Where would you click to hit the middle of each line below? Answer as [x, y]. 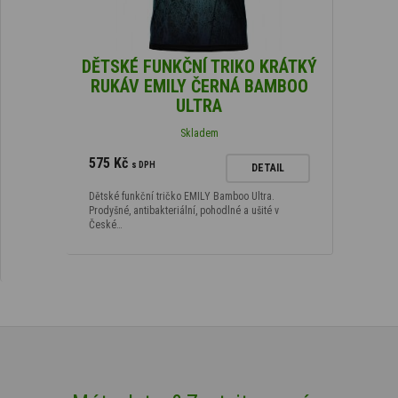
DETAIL [267, 168]
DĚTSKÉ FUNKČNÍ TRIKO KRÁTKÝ [199, 67]
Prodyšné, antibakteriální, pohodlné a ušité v [183, 211]
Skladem [199, 134]
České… [105, 225]
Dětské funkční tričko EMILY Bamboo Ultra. [181, 197]
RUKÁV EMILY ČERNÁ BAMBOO [199, 87]
